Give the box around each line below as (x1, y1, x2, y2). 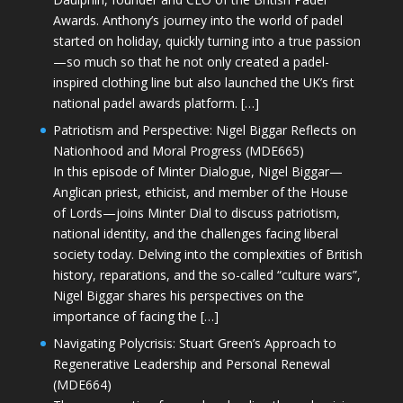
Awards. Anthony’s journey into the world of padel (52, 11, 343, 29)
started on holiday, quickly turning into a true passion (52, 31, 361, 49)
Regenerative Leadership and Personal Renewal (52, 354, 330, 372)
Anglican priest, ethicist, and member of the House (52, 183, 348, 201)
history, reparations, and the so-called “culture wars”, (52, 265, 361, 283)
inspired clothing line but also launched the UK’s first (52, 73, 354, 91)
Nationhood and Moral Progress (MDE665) (52, 141, 304, 159)
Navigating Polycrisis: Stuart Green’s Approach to (52, 334, 336, 352)
